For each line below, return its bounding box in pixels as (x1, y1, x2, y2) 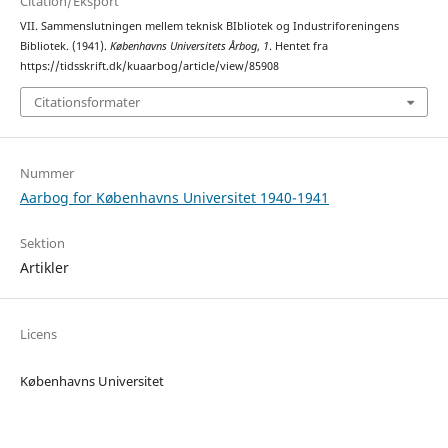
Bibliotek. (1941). (19, 39, 110, 54)
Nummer (19, 163, 74, 182)
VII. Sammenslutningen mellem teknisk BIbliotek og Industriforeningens (19, 19, 399, 34)
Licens (19, 324, 57, 343)
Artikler (19, 257, 69, 277)
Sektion (19, 233, 65, 252)
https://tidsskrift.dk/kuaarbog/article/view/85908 (19, 59, 279, 74)
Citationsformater (33, 92, 140, 111)
